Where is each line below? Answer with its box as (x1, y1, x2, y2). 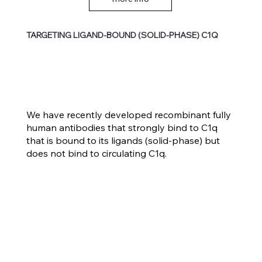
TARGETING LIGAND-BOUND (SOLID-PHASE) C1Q (26, 30, 219, 41)
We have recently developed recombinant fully (26, 108, 231, 120)
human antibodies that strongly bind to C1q (26, 121, 218, 133)
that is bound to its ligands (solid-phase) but (26, 134, 220, 146)
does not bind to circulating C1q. (26, 147, 167, 159)
